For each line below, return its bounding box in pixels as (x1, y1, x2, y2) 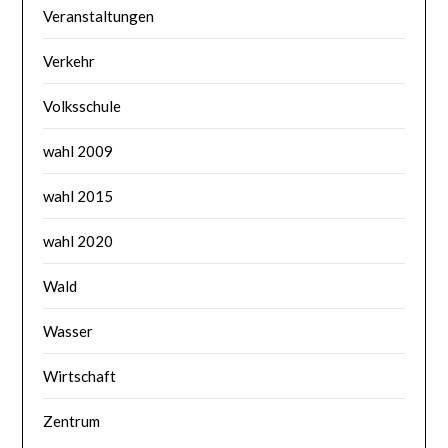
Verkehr (43, 51, 96, 70)
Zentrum (43, 411, 101, 430)
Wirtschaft (43, 366, 117, 385)
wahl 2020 (43, 231, 114, 250)
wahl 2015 (43, 186, 114, 205)
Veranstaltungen (43, 6, 155, 25)
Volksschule (43, 96, 122, 115)
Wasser (43, 321, 94, 340)
